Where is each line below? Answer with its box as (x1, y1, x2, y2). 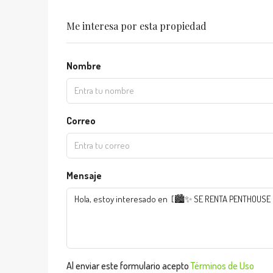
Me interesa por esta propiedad (66, 19, 207, 32)
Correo (66, 115, 96, 127)
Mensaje (66, 169, 102, 182)
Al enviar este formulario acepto (66, 260, 191, 272)
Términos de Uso (191, 260, 254, 272)
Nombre (66, 60, 101, 72)
